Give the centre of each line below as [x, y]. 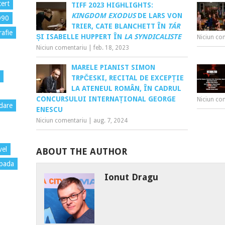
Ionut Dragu [131, 177]
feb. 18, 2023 [111, 47]
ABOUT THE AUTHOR [81, 151]
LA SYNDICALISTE [153, 36]
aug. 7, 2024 [110, 120]
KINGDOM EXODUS [104, 15]
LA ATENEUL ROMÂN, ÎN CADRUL [126, 88]
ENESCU [49, 109]
